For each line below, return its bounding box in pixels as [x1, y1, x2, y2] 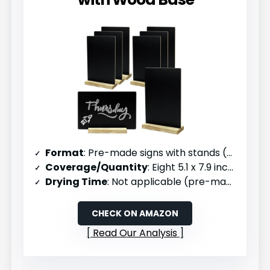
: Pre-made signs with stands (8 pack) [84, 145, 227, 160]
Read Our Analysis [92, 225, 177, 240]
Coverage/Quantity [45, 160, 148, 174]
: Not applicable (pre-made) [107, 174, 227, 189]
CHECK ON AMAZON [92, 207, 178, 219]
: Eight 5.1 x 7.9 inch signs [148, 160, 228, 174]
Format [45, 145, 84, 160]
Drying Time [45, 174, 108, 189]
